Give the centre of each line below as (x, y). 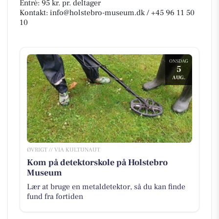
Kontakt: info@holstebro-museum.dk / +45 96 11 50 (107, 13)
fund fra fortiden (55, 196)
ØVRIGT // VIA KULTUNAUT (63, 150)
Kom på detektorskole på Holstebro (97, 162)
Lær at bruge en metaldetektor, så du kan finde (106, 186)
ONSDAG (179, 61)
